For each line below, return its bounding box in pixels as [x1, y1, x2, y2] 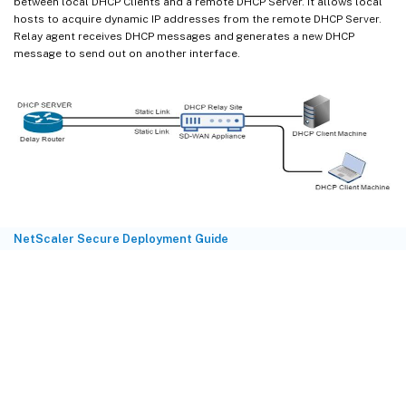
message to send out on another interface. [14, 46, 240, 60]
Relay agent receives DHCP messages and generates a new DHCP [14, 29, 354, 43]
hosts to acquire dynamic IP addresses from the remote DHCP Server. [14, 12, 382, 25]
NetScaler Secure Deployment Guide [14, 232, 228, 246]
